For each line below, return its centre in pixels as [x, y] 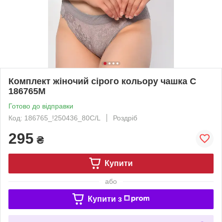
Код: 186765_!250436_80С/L [55, 118]
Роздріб [125, 118]
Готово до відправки [41, 106]
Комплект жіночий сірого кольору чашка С [102, 81]
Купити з [105, 199]
